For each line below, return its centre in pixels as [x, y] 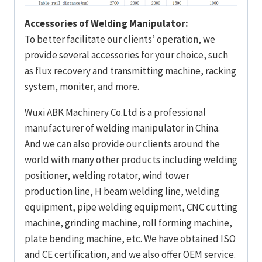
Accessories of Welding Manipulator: [106, 23]
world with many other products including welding [131, 159]
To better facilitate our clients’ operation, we [120, 39]
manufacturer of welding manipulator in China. [122, 128]
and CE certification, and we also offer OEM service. [130, 254]
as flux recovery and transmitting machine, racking [130, 70]
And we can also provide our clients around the [122, 144]
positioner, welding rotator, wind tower [107, 175]
